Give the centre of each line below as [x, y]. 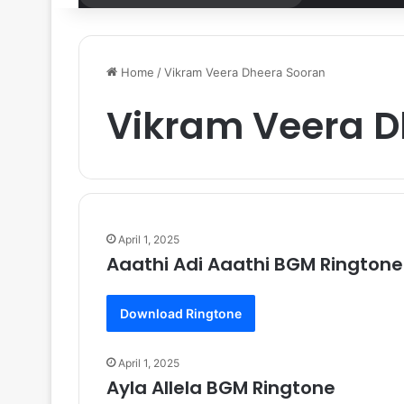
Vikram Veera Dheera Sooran [245, 72]
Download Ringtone [181, 313]
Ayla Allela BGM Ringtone [221, 388]
